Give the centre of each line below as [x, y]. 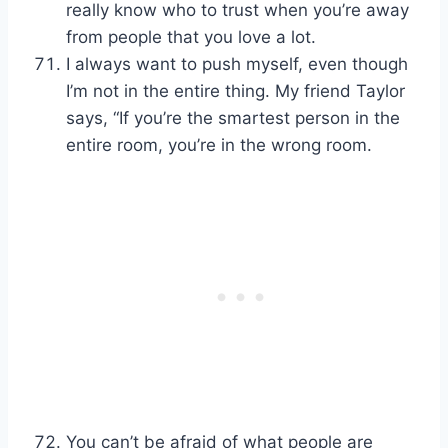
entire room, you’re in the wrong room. [219, 145]
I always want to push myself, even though [237, 64]
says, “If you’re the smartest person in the [233, 118]
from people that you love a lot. [191, 37]
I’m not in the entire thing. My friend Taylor [235, 91]
